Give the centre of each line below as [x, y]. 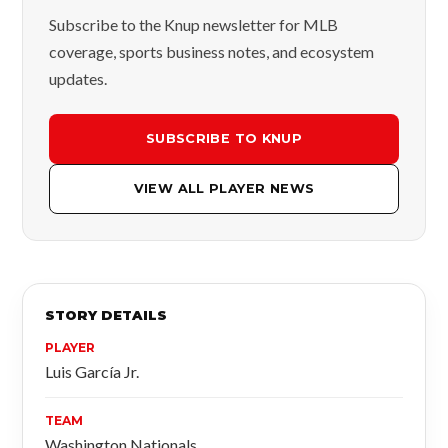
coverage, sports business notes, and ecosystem [211, 51]
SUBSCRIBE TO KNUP [224, 138]
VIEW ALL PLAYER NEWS [224, 188]
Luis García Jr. [92, 371]
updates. [78, 78]
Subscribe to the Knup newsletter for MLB [193, 24]
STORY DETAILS [106, 315]
